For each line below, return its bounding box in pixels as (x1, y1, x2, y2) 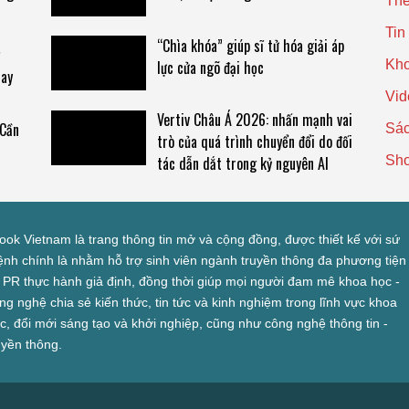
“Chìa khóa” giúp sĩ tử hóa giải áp (156, 34, 344, 57)
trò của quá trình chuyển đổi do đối (156, 131, 352, 153)
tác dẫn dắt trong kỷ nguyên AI (156, 152, 329, 175)
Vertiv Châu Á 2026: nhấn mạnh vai (156, 109, 352, 131)
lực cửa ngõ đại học (156, 56, 264, 79)
